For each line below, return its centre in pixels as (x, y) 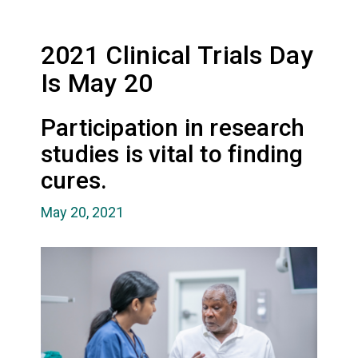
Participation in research (173, 127)
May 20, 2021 (82, 212)
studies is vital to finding (172, 153)
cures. (74, 180)
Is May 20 (97, 83)
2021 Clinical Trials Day (177, 55)
